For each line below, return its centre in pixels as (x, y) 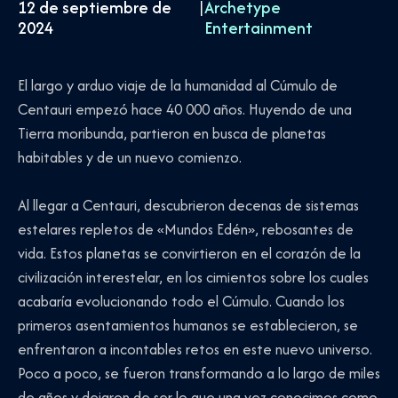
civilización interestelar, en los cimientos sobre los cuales (193, 278)
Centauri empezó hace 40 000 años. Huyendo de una (185, 109)
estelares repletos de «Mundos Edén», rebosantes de (186, 230)
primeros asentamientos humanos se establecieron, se (188, 326)
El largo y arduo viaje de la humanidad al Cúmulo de (178, 85)
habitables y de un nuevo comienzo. (130, 157)
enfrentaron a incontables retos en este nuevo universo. (195, 350)
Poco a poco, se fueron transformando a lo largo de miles (199, 374)
